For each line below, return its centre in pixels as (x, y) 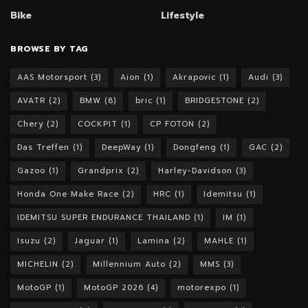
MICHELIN (38, 264)
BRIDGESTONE (214, 100)
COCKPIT (98, 124)
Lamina (154, 241)
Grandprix (101, 170)
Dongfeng (195, 147)
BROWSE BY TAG (49, 48)
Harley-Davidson (195, 170)
